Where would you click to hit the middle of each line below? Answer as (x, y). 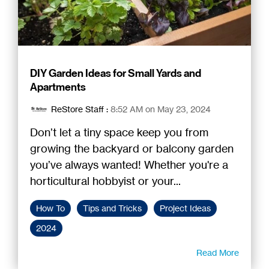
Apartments (58, 87)
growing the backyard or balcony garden (132, 149)
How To (50, 209)
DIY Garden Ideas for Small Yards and (116, 74)
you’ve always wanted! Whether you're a (129, 165)
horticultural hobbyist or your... (105, 181)
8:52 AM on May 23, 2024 (161, 109)
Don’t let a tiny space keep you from (119, 132)
